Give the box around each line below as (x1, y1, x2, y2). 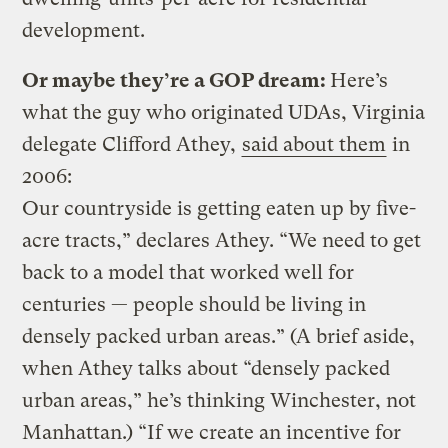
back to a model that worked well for (22, 260, 355, 284)
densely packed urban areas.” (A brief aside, (22, 324, 416, 348)
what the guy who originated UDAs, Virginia (22, 100, 426, 124)
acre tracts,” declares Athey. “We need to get (22, 228, 422, 252)
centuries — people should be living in (22, 292, 367, 316)
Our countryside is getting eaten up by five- (22, 196, 417, 220)
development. (22, 18, 146, 42)
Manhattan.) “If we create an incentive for (22, 420, 402, 444)
